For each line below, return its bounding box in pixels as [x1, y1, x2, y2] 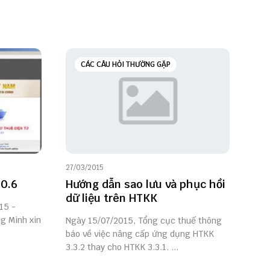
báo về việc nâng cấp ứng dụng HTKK [65, 228, 214, 240]
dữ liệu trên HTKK [65, 191, 157, 206]
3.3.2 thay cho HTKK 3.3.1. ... [65, 242, 178, 253]
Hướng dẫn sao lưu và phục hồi [65, 177, 225, 192]
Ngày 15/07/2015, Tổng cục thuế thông [65, 215, 222, 227]
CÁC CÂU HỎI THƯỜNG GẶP [80, 60, 171, 70]
